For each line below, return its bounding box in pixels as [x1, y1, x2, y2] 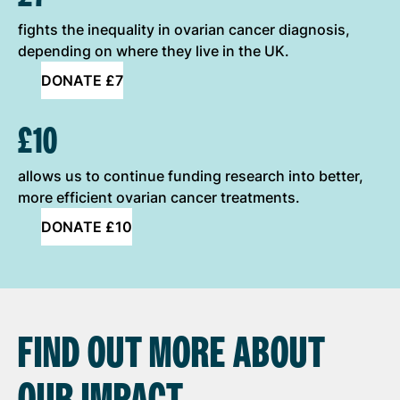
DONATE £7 [41, 71, 123, 89]
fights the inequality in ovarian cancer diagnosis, [18, 20, 350, 38]
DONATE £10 [41, 217, 132, 236]
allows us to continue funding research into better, [18, 166, 363, 185]
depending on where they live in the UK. [18, 41, 289, 60]
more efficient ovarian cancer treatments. [18, 187, 300, 206]
